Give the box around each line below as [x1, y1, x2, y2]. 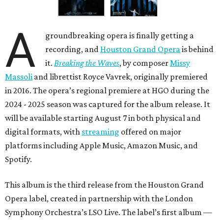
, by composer [119, 57, 170, 68]
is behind [180, 44, 214, 54]
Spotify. [5, 154, 32, 164]
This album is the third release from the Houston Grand [5, 179, 204, 190]
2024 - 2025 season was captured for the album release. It [5, 99, 210, 109]
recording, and [45, 44, 101, 54]
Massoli [5, 71, 32, 82]
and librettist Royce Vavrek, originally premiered [32, 71, 208, 82]
